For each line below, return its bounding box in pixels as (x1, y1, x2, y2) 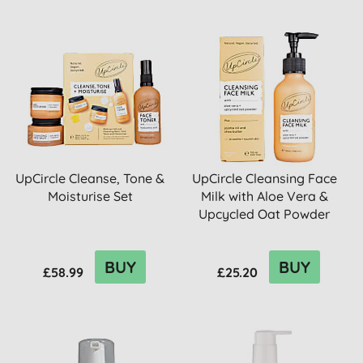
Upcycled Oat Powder (199, 206, 331, 222)
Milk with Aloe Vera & (200, 188, 328, 204)
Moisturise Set (47, 188, 133, 204)
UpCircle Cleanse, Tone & (15, 170, 165, 186)
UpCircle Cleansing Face (191, 170, 337, 186)
